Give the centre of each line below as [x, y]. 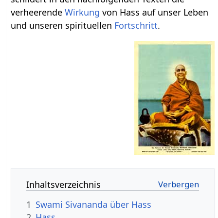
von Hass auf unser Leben [154, 12]
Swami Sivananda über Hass [94, 204]
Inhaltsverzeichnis [64, 184]
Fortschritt [136, 25]
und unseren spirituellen [63, 25]
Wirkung [82, 12]
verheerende [38, 12]
